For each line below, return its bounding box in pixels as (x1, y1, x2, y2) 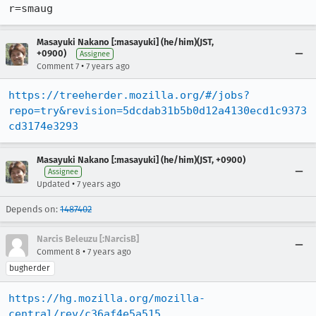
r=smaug (8, 2, 53, 15)
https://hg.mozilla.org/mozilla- (8, 292, 205, 305)
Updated (37, 179, 70, 189)
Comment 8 (37, 247, 80, 257)
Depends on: (6, 204, 60, 214)
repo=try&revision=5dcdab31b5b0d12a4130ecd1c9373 (8, 104, 307, 117)
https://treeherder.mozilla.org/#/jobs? (8, 89, 250, 102)
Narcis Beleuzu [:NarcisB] (37, 233, 139, 244)
